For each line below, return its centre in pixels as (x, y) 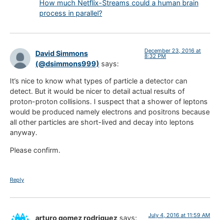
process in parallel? (71, 13)
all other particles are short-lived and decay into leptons (102, 122)
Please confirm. (35, 150)
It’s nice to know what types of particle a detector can (98, 81)
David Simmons (62, 53)
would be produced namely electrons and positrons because (110, 112)
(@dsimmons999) (67, 63)
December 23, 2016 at (173, 50)
